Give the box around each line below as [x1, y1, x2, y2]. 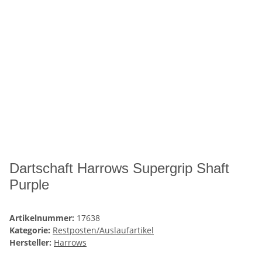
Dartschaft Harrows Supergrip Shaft [9, 160, 229, 177]
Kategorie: [9, 225, 53, 236]
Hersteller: [9, 237, 51, 249]
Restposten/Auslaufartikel [53, 225, 154, 236]
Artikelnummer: [9, 212, 77, 224]
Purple [9, 177, 49, 193]
